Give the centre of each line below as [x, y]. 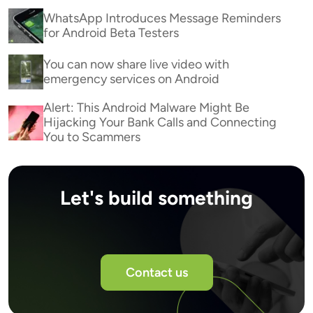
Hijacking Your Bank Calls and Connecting [160, 122]
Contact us [156, 272]
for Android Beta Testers [111, 33]
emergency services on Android [131, 79]
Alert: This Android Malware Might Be [146, 108]
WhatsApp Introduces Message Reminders [162, 18]
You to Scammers [92, 137]
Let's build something [156, 198]
